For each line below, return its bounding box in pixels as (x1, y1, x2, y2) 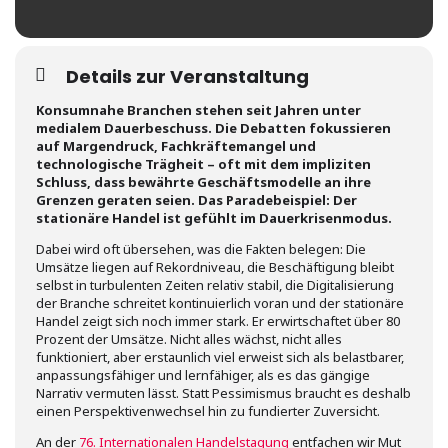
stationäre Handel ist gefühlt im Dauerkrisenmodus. (36, 209, 392, 227)
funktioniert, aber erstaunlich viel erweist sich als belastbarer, (36, 348, 404, 366)
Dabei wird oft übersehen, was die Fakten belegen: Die (36, 240, 366, 258)
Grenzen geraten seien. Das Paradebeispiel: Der (36, 191, 357, 209)
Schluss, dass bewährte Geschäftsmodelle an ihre (36, 173, 371, 191)
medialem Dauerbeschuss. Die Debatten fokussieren (36, 119, 391, 137)
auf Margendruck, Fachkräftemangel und (36, 137, 316, 155)
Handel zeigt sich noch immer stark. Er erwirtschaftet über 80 (36, 312, 400, 330)
